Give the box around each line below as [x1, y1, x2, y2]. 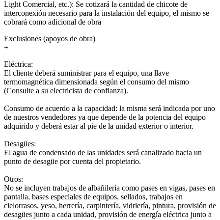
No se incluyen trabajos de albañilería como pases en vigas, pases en [4, 183, 215, 192]
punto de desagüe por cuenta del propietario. [4, 157, 141, 165]
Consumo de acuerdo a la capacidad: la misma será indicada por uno [4, 104, 215, 112]
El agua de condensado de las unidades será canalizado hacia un [4, 148, 202, 157]
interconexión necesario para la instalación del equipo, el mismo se [4, 8, 209, 17]
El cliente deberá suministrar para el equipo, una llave [4, 68, 169, 77]
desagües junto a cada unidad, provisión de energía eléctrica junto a [4, 210, 212, 219]
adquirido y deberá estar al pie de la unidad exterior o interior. [4, 121, 193, 130]
